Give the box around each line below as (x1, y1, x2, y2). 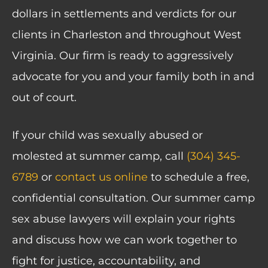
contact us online (55, 170, 148, 184)
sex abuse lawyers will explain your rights (12, 212, 235, 226)
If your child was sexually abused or (12, 129, 203, 142)
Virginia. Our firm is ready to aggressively (12, 48, 233, 62)
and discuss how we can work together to (12, 233, 237, 247)
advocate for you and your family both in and (12, 69, 254, 83)
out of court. (12, 90, 80, 104)
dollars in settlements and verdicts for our (12, 7, 236, 20)
